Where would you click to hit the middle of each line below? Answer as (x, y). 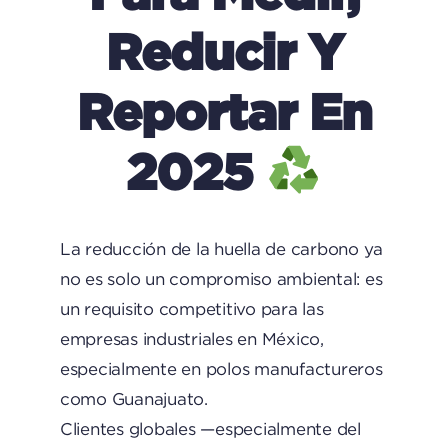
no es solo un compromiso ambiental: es (221, 279)
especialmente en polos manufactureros (221, 369)
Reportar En (224, 110)
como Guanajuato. (133, 399)
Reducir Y (224, 50)
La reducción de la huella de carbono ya (221, 249)
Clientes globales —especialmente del (210, 429)
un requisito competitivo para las (191, 309)
